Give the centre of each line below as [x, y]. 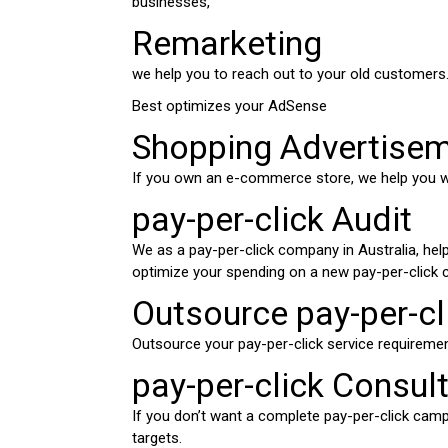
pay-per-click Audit [272, 219]
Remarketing [227, 43]
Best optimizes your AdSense [231, 106]
